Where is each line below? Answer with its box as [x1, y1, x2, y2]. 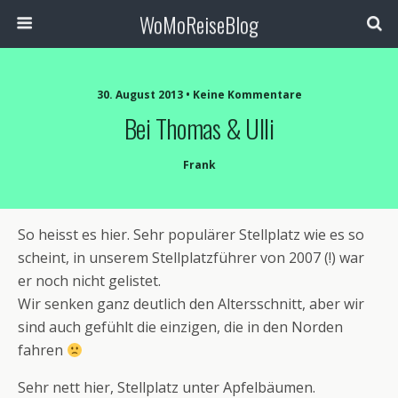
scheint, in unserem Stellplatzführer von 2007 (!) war [18, 248, 364, 267]
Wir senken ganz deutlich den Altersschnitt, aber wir [18, 294, 364, 314]
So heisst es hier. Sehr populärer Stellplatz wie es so [18, 225, 364, 244]
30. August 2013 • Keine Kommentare [96, 87, 302, 102]
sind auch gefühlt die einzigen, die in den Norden [18, 317, 343, 337]
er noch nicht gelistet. [18, 271, 161, 291]
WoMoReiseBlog [139, 8, 259, 40]
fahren [18, 340, 67, 360]
